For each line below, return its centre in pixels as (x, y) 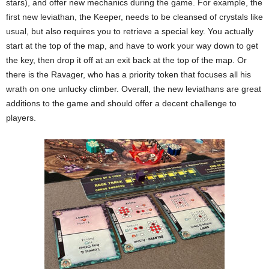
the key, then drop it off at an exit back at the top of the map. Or (126, 60)
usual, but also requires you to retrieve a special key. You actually (130, 31)
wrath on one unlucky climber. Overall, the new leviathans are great (134, 89)
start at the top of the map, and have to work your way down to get (132, 45)
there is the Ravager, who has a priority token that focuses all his (128, 74)
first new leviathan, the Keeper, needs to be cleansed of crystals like (134, 17)
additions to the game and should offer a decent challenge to (121, 103)
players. (21, 117)
